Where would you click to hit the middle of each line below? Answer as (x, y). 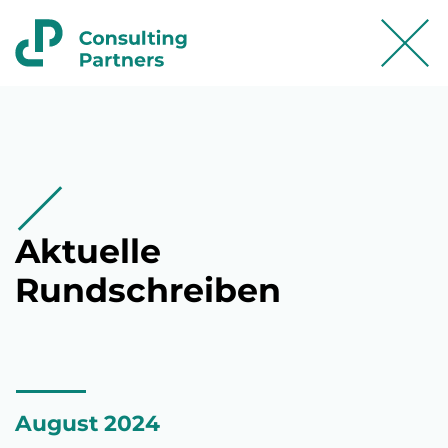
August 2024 (87, 423)
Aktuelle (88, 251)
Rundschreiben (148, 290)
